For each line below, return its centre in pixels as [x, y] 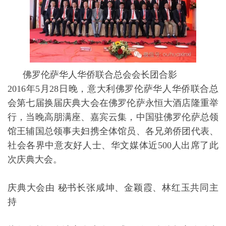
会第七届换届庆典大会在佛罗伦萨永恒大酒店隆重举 [113, 103]
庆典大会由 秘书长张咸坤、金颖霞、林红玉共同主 [113, 187]
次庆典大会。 [35, 159]
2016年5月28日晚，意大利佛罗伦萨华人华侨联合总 [113, 89]
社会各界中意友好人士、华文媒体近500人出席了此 [113, 145]
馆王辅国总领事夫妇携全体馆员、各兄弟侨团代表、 [113, 131]
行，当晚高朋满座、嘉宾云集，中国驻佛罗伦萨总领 [113, 117]
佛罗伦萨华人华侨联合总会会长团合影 [92, 74]
